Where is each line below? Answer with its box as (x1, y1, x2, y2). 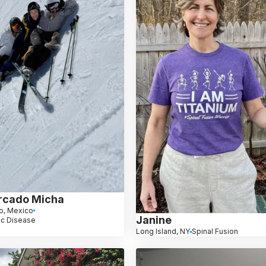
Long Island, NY (136, 227, 191, 236)
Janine (136, 214, 172, 227)
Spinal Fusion (192, 227, 239, 236)
